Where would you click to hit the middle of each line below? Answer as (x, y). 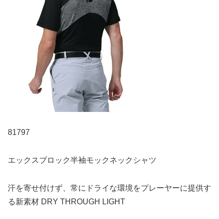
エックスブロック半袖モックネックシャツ (82, 160)
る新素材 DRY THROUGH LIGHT (66, 202)
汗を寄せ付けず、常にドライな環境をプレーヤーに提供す (109, 188)
